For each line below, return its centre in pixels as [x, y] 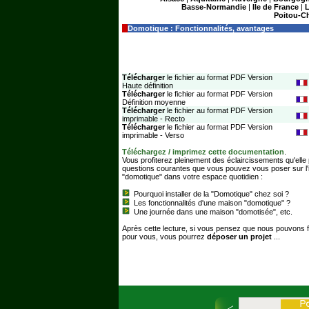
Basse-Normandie [214, 7]
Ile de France [276, 7]
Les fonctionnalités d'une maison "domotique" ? [212, 203]
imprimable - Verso [153, 135]
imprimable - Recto [153, 119]
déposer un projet [239, 237]
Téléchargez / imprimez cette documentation [203, 152]
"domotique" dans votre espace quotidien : [192, 177]
